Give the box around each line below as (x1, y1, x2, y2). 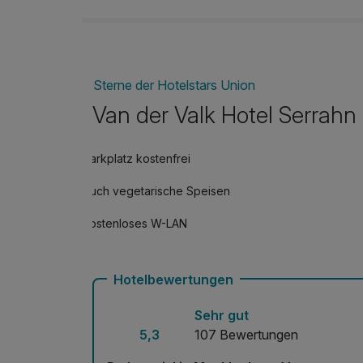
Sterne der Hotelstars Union (93, 76, 256, 93)
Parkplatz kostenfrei (83, 152, 190, 166)
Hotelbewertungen (113, 271, 233, 288)
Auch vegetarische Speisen (83, 184, 230, 199)
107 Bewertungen (194, 327, 298, 344)
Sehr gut (194, 307, 249, 324)
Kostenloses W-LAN (83, 216, 187, 231)
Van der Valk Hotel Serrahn (92, 101, 357, 130)
